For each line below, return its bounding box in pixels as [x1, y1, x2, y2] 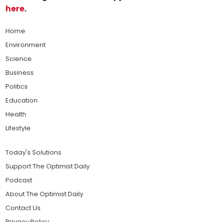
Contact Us [5, 203, 41, 213]
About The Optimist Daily [5, 189, 84, 199]
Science [5, 54, 32, 63]
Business [5, 67, 34, 77]
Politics [5, 81, 28, 91]
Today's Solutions [5, 147, 62, 157]
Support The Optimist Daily [5, 161, 90, 171]
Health [5, 109, 27, 119]
